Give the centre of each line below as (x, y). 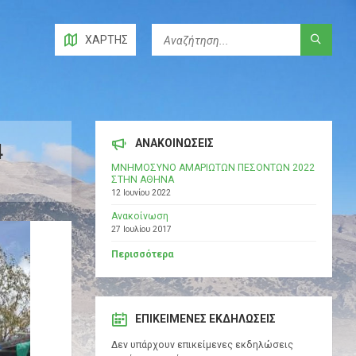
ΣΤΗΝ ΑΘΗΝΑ (142, 180)
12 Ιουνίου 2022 (141, 193)
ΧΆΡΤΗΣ (106, 40)
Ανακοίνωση (139, 217)
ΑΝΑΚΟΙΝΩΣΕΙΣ (174, 143)
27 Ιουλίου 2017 (141, 230)
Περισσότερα (142, 255)
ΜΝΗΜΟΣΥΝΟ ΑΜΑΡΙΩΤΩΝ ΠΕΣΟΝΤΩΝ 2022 (213, 168)
